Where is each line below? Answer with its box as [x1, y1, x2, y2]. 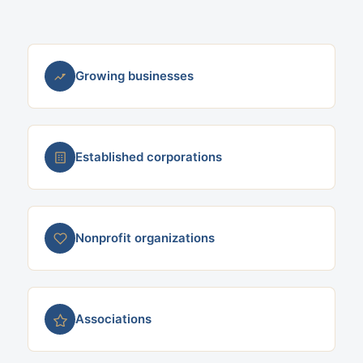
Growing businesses [75, 68, 194, 83]
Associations [75, 311, 152, 327]
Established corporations [75, 149, 222, 164]
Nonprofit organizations [75, 230, 215, 246]
